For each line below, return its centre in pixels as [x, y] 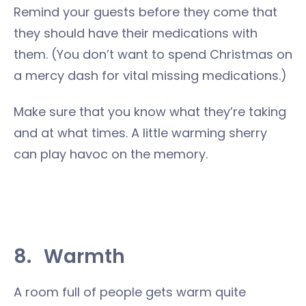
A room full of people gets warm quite [130, 292]
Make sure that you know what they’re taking [150, 112]
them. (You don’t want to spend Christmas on [153, 54]
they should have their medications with [136, 33]
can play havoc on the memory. [111, 154]
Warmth [84, 256]
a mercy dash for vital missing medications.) [150, 75]
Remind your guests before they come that [145, 12]
